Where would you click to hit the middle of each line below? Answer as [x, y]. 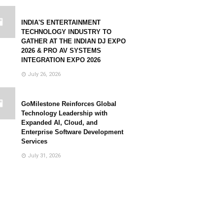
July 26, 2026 [44, 74]
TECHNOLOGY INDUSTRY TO [66, 32]
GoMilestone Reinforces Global [69, 104]
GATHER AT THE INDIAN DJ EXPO [74, 41]
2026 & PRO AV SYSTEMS [61, 51]
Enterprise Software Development [72, 132]
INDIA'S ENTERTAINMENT [61, 22]
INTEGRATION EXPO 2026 [61, 60]
